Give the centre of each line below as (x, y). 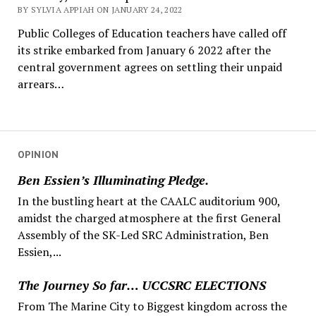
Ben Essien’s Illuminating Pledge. (113, 180)
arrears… (41, 84)
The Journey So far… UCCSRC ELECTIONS (141, 285)
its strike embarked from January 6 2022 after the (144, 50)
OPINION (38, 154)
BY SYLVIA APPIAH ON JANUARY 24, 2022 (100, 10)
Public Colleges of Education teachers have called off (152, 34)
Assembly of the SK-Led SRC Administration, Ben (143, 235)
